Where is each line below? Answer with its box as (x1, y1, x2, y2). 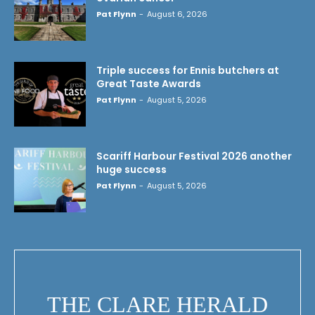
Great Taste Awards (96, 77, 201, 91)
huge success (96, 162, 167, 176)
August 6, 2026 (147, 8, 207, 20)
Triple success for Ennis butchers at (96, 63, 279, 78)
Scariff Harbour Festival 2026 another (96, 148, 292, 163)
